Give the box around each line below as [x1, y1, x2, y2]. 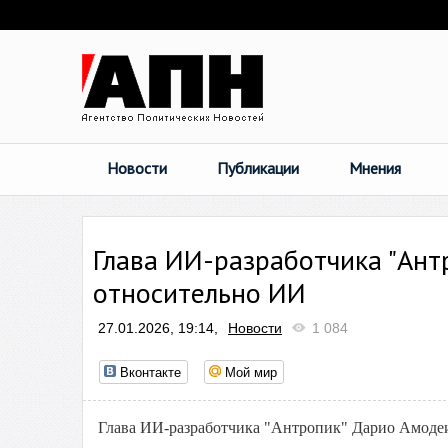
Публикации [217, 158, 299, 178]
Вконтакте [120, 362, 181, 381]
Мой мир [225, 362, 277, 381]
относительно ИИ [93, 274, 306, 311]
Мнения [349, 158, 401, 178]
